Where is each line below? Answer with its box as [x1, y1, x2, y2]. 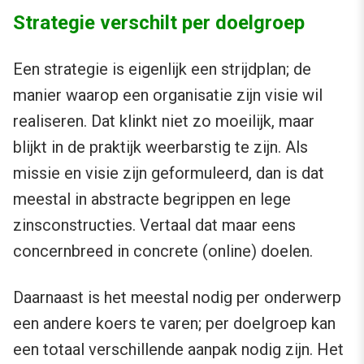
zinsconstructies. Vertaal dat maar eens [13, 215, 296, 236]
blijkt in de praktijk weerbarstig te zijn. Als [13, 137, 308, 158]
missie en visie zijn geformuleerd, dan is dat [13, 163, 324, 184]
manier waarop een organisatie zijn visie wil [13, 85, 323, 106]
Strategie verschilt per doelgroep [13, 11, 305, 35]
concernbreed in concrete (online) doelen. [13, 241, 313, 262]
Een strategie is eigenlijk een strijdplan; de [13, 59, 311, 80]
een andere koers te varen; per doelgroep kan [13, 314, 336, 334]
